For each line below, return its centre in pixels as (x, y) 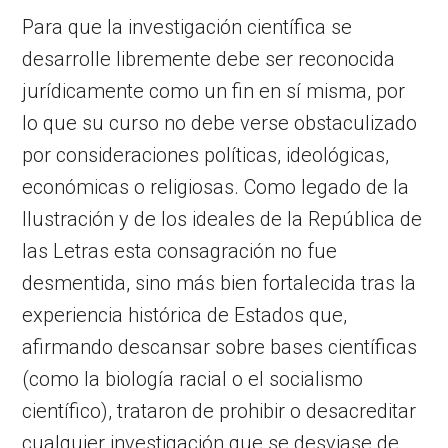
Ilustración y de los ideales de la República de (222, 218)
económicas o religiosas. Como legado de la (216, 186)
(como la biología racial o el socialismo (193, 378)
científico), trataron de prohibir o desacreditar (219, 410)
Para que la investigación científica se (187, 26)
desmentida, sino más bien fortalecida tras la (219, 282)
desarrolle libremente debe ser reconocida (209, 58)
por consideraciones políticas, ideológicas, (206, 154)
